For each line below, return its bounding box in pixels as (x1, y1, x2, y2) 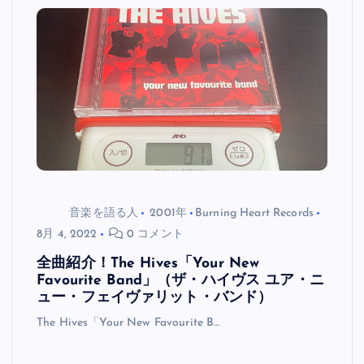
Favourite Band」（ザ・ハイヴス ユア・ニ (37, 274, 324, 288)
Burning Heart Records (195, 206, 314, 219)
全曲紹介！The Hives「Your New (37, 257, 260, 271)
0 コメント (123, 228, 184, 241)
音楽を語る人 (69, 206, 139, 219)
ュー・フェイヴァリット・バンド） (37, 291, 273, 305)
